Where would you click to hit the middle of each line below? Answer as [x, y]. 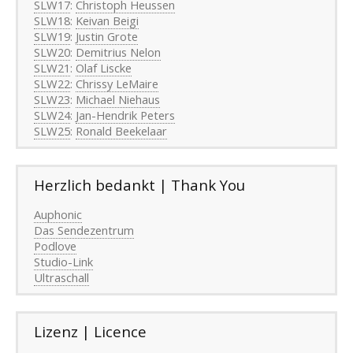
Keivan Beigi [107, 21]
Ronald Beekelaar [121, 131]
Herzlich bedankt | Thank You [139, 185]
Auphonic [58, 215]
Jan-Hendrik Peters [125, 115]
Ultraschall [61, 278]
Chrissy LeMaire [117, 84]
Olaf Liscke [104, 68]
